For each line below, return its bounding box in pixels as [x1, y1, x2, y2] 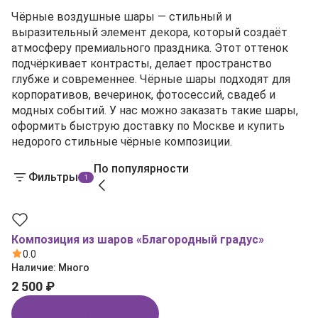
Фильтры [28, 170, 78, 184]
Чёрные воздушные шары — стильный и [11, 10, 231, 23]
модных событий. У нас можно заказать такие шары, [11, 104, 298, 117]
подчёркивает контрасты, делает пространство [11, 57, 272, 70]
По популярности [94, 162, 189, 175]
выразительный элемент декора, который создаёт [11, 26, 287, 39]
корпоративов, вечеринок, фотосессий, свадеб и [11, 88, 275, 102]
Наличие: [11, 262, 58, 273]
